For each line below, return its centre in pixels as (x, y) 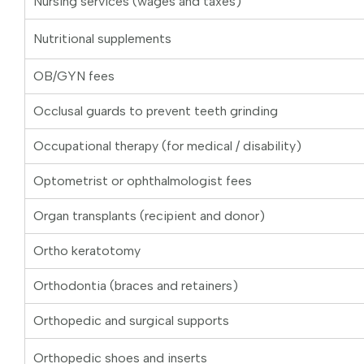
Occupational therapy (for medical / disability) (167, 146)
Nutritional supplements (102, 39)
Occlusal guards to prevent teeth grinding (156, 111)
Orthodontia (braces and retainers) (136, 286)
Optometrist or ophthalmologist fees (143, 181)
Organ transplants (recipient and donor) (149, 216)
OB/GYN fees (74, 76)
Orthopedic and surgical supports (131, 321)
